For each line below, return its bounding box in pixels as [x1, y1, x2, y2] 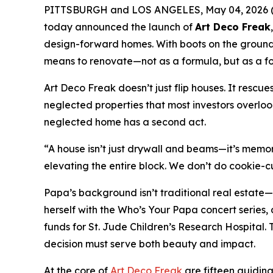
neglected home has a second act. [44, 116, 206, 128]
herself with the [44, 204, 118, 216]
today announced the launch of [44, 21, 195, 33]
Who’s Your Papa [118, 204, 198, 216]
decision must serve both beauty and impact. [44, 238, 255, 250]
